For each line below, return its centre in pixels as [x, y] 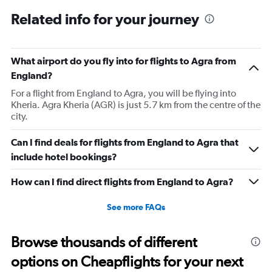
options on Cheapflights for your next [127, 262]
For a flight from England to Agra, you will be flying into [124, 93]
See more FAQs [136, 207]
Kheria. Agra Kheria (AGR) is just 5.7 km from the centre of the [136, 105]
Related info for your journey [105, 19]
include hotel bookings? [64, 157]
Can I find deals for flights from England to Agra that [125, 142]
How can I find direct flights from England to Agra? [122, 182]
